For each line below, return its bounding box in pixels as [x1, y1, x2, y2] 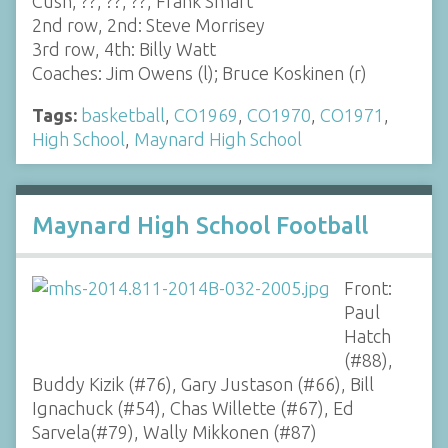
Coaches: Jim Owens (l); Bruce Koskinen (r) [32, 62, 367, 83]
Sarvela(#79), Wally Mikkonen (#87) [32, 422, 317, 442]
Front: [343, 278, 392, 298]
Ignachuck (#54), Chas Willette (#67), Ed [32, 398, 354, 418]
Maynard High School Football [32, 212, 368, 239]
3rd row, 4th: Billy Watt [32, 38, 216, 59]
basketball [81, 104, 165, 125]
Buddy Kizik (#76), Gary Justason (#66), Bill [32, 374, 374, 394]
